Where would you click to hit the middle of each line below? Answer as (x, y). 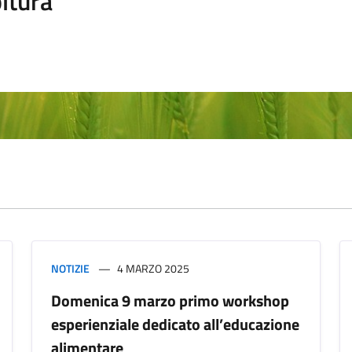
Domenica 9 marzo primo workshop (170, 301)
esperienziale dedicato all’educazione (175, 324)
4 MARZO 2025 (153, 268)
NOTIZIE (70, 268)
